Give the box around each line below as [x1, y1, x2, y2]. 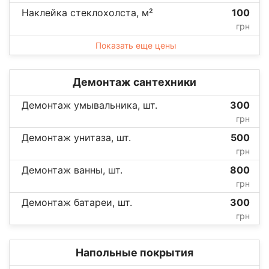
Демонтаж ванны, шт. [22, 163, 122, 176]
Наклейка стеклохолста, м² [22, 6, 153, 19]
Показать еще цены [95, 40, 177, 50]
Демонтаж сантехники [73, 75, 196, 88]
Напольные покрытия [76, 246, 193, 259]
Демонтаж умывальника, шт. [22, 98, 157, 111]
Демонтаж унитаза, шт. [22, 131, 131, 144]
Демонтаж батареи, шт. [22, 196, 132, 208]
